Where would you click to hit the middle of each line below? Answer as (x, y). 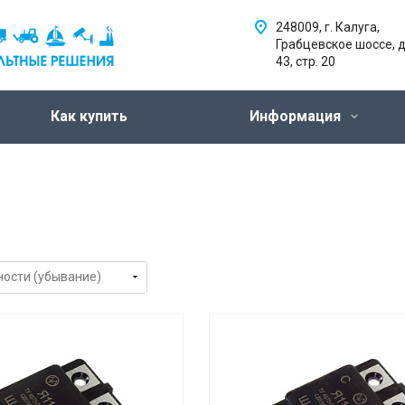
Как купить (89, 116)
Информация (297, 116)
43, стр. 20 (306, 61)
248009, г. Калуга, (328, 27)
